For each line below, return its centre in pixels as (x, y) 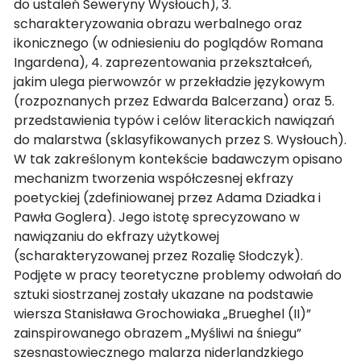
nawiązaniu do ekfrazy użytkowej (116, 236)
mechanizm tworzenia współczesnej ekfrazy (154, 178)
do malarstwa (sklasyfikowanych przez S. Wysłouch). (180, 139)
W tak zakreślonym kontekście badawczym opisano (178, 159)
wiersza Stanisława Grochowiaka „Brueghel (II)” (162, 313)
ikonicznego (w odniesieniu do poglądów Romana (168, 43)
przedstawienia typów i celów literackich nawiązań (174, 120)
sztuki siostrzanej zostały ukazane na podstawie (164, 294)
